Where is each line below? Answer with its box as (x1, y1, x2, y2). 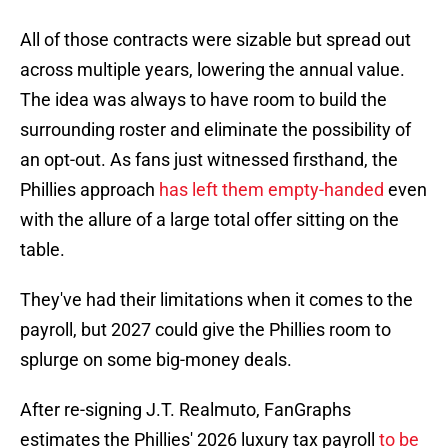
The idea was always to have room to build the (20, 89, 387, 111)
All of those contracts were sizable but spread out (20, 29, 411, 51)
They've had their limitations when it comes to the (20, 289, 413, 311)
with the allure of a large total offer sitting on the (20, 209, 399, 231)
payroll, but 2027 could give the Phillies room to (20, 319, 391, 341)
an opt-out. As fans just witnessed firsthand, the (20, 149, 398, 171)
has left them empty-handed (159, 179, 384, 201)
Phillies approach (20, 179, 159, 201)
